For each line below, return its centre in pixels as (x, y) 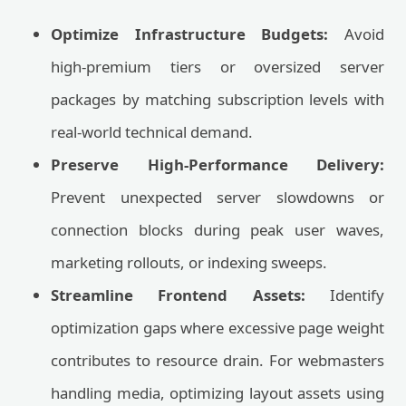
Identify (345, 295)
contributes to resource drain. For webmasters (217, 360)
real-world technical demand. (152, 132)
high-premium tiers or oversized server (217, 67)
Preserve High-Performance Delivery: (217, 164)
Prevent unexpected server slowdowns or (217, 197)
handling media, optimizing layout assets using (217, 393)
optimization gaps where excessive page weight (217, 328)
